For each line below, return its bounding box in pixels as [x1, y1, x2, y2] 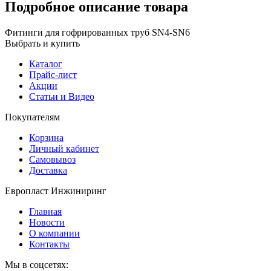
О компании [29, 227, 80, 238]
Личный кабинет [29, 143, 99, 154]
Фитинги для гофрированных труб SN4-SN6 [5, 27, 190, 38]
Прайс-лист [29, 69, 77, 80]
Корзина [29, 132, 64, 143]
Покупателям [5, 111, 60, 122]
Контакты [29, 238, 70, 249]
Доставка [29, 165, 67, 175]
